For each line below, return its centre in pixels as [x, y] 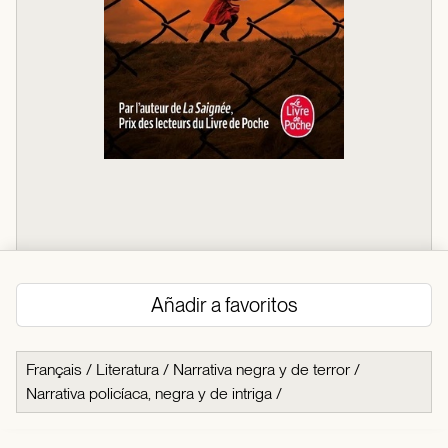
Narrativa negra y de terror [261, 370]
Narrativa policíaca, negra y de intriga [149, 394]
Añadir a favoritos [224, 305]
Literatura [127, 370]
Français [54, 370]
